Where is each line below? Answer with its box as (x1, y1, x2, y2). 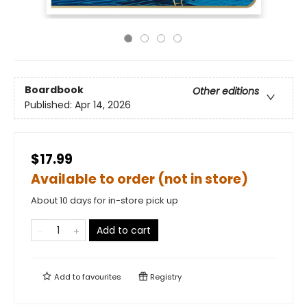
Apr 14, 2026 (75, 98, 131, 112)
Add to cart (97, 223, 151, 237)
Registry (148, 271, 182, 282)
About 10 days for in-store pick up (31, 194, 178, 207)
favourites (82, 271, 121, 282)
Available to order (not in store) (31, 170, 248, 188)
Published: (25, 98, 75, 112)
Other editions (193, 84, 259, 99)
